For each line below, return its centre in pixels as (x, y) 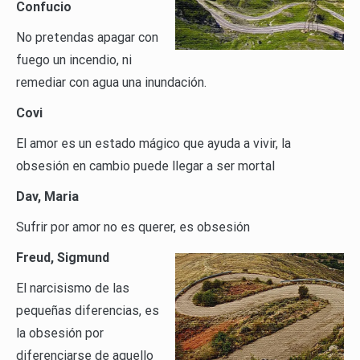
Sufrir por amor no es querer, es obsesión (133, 227)
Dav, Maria (47, 197)
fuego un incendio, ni (74, 60)
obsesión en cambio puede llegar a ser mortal (145, 166)
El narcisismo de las (73, 288)
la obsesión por (60, 333)
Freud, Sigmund (63, 258)
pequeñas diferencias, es (88, 311)
